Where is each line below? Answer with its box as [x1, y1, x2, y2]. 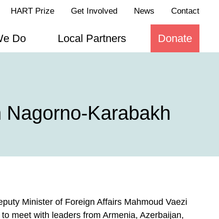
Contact [171, 6, 199, 16]
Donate [158, 32, 192, 44]
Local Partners [58, 32, 126, 44]
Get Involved [71, 6, 117, 16]
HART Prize [11, 6, 54, 16]
